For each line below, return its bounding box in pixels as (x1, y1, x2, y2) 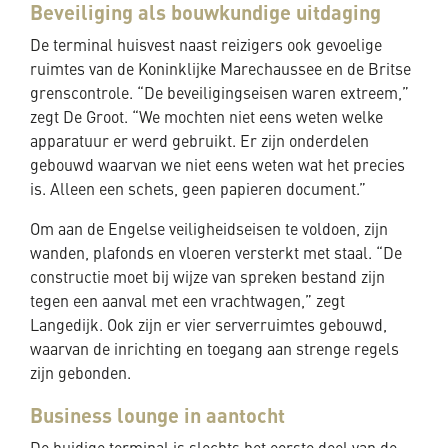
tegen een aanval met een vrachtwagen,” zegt (30, 294, 345, 311)
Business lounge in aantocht (30, 401, 285, 428)
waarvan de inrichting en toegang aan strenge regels (30, 342, 399, 359)
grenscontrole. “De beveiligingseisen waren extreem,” (30, 86, 409, 103)
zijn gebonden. (30, 366, 131, 383)
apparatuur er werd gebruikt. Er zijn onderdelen (30, 134, 369, 151)
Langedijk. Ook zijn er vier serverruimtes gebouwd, (30, 318, 387, 335)
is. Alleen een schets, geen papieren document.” (30, 182, 366, 199)
